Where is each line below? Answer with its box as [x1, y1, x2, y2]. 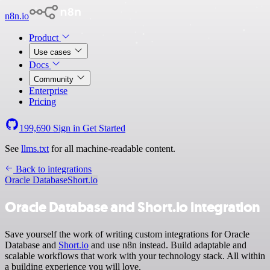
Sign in [51, 123, 83, 133]
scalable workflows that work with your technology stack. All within [5, 250, 265, 261]
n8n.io [5, 11, 29, 21]
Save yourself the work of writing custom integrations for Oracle [5, 228, 250, 239]
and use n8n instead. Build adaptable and [89, 239, 246, 250]
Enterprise [29, 86, 67, 96]
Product [29, 33, 61, 43]
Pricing [29, 96, 56, 107]
